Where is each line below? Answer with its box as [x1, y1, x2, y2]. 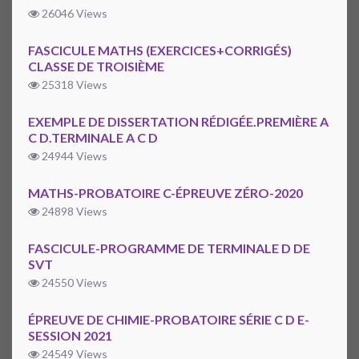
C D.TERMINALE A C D [28, 130, 158, 146]
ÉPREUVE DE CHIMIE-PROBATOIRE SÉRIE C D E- [28, 312, 309, 328]
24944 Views [39, 149, 107, 163]
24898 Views [39, 204, 107, 219]
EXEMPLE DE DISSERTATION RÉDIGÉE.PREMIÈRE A [28, 114, 329, 130]
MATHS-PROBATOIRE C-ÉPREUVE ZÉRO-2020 [28, 185, 303, 201]
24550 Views [39, 276, 107, 290]
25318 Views [39, 78, 107, 92]
